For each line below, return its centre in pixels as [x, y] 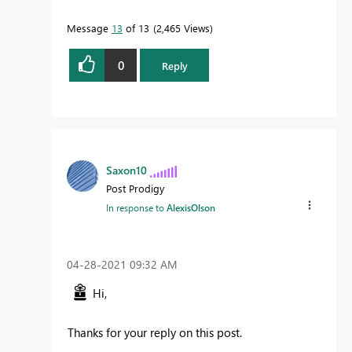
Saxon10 [126, 170]
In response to [136, 208]
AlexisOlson [191, 208]
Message [89, 28]
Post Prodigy [135, 189]
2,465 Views [183, 28]
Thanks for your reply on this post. [155, 332]
